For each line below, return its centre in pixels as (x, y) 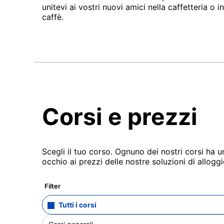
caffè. (53, 17)
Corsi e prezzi (120, 116)
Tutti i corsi (77, 204)
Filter (52, 186)
